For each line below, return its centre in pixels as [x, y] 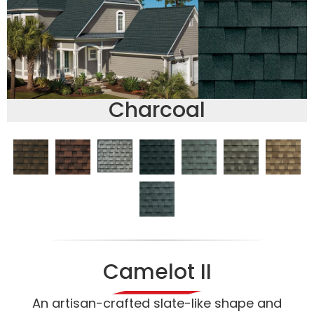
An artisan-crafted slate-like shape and [157, 303]
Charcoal [157, 110]
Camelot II [157, 272]
